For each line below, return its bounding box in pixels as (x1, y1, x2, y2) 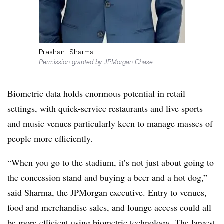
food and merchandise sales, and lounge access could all (7, 201, 211, 213)
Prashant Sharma (38, 47, 94, 56)
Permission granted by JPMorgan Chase (38, 57, 153, 66)
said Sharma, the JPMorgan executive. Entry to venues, (7, 186, 207, 198)
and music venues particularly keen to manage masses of (7, 117, 213, 129)
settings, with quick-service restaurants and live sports (7, 102, 203, 114)
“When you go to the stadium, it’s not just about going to (7, 156, 214, 168)
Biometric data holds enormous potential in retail (7, 87, 185, 99)
